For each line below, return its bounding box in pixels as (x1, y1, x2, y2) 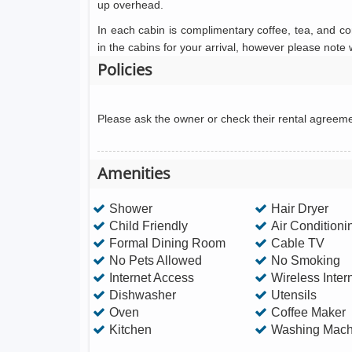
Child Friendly (109, 219, 188, 233)
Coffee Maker (270, 306, 346, 319)
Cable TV (270, 236, 324, 250)
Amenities (97, 163, 170, 184)
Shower (109, 202, 152, 215)
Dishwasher (109, 288, 176, 302)
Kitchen (109, 323, 152, 336)
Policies (97, 59, 152, 80)
